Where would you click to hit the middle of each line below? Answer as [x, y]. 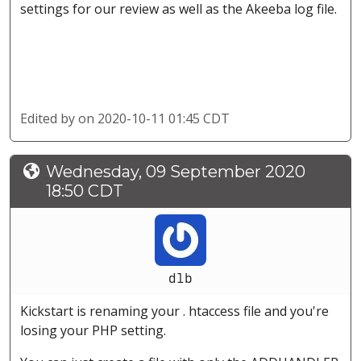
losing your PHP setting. [93, 331]
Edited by [49, 119]
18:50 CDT [85, 191]
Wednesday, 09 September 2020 [176, 172]
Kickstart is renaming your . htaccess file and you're [174, 311]
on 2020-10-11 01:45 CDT [154, 119]
